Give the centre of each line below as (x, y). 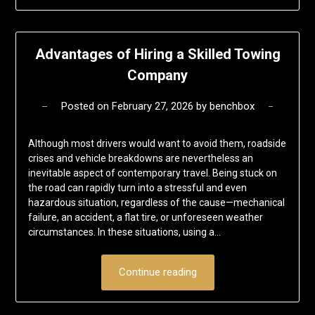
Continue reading (157, 272)
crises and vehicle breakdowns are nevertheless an (140, 159)
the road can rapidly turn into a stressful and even (137, 188)
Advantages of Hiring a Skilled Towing (157, 54)
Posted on (86, 107)
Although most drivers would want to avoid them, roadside (157, 144)
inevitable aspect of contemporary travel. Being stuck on (152, 173)
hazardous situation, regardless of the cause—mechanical (156, 203)
